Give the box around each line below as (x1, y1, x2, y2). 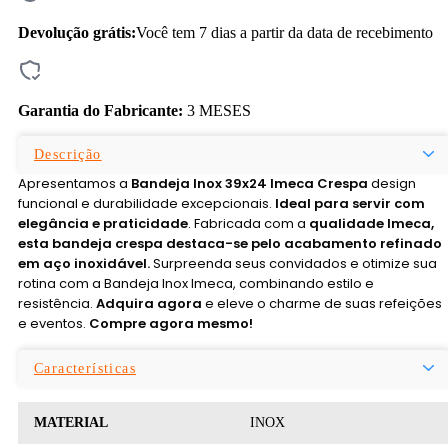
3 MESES (187, 101, 251, 119)
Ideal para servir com (272, 193, 425, 213)
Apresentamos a (18, 173, 128, 193)
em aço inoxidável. (18, 253, 150, 273)
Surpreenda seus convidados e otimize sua (150, 253, 437, 273)
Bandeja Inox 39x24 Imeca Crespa (128, 173, 368, 193)
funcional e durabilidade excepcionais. (18, 193, 272, 213)
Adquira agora (96, 293, 202, 313)
